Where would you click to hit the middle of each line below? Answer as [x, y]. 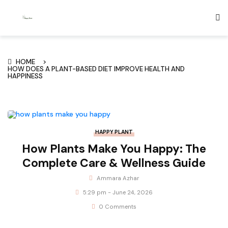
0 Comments [118, 207]
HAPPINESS [25, 76]
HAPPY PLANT [114, 132]
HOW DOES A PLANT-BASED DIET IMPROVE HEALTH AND [96, 69]
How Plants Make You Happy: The [114, 148]
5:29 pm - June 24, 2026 [118, 193]
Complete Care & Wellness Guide [114, 163]
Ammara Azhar [118, 179]
